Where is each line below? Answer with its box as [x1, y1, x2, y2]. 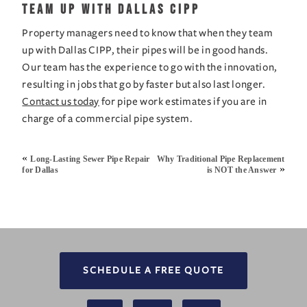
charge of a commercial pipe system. [22, 112, 193, 124]
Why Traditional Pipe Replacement [156, 154, 285, 164]
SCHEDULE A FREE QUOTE [83, 265, 224, 275]
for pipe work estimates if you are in [99, 95, 267, 107]
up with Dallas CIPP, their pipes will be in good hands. [22, 44, 269, 56]
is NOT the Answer [206, 165, 277, 175]
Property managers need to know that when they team [22, 27, 273, 38]
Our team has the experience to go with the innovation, [22, 61, 278, 73]
